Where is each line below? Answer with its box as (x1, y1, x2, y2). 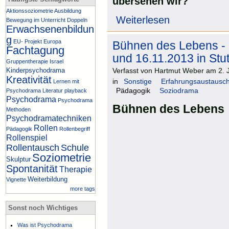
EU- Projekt (13, 38, 42, 44)
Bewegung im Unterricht (6, 16, 65, 23)
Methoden (6, 106, 31, 112)
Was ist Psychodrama (17, 221, 73, 228)
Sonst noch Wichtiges (8, 203, 78, 212)
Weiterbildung (28, 175, 67, 183)
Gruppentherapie (6, 58, 48, 64)
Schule (61, 142, 89, 153)
